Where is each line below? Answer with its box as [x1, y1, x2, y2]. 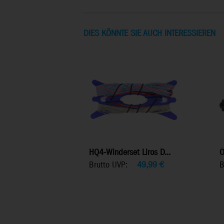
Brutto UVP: [89, 159, 127, 171]
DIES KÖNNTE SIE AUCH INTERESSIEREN [83, 27, 215, 39]
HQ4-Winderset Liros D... [89, 146, 170, 158]
